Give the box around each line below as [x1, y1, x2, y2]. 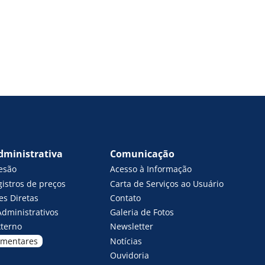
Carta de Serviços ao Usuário [110, 177, 224, 189]
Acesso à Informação [110, 163, 192, 175]
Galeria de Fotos [110, 206, 174, 218]
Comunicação [110, 147, 175, 161]
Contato [110, 192, 141, 203]
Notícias [110, 235, 143, 247]
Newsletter [110, 221, 154, 232]
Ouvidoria [110, 249, 150, 261]
